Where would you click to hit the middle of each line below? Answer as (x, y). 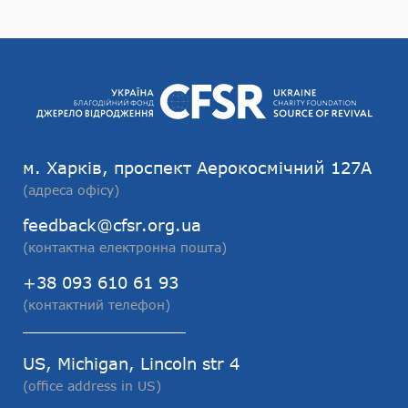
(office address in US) (92, 386)
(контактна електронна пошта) (125, 248)
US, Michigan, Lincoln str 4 (131, 364)
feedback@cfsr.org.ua (112, 225)
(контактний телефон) (97, 305)
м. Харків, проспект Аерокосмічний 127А (197, 168)
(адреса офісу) (71, 190)
